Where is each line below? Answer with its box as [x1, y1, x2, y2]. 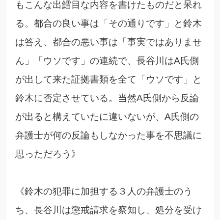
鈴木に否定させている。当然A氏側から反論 [15, 93, 199, 104]
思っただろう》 [15, 149, 81, 160]
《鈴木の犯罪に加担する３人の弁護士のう [15, 186, 192, 197]
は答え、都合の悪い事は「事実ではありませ [15, 37, 202, 48]
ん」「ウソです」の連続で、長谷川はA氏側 [15, 55, 199, 66]
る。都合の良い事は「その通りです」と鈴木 [15, 18, 202, 29]
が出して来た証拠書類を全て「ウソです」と [15, 74, 202, 85]
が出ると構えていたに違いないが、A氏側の [15, 111, 199, 122]
